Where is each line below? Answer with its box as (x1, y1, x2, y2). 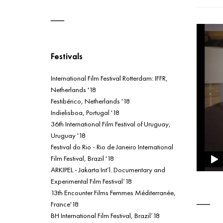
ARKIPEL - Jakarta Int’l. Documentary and (51, 164, 165, 174)
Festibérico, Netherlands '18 (51, 96, 130, 106)
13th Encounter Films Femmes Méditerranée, (51, 187, 176, 197)
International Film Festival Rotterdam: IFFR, (51, 73, 168, 83)
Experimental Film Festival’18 (51, 176, 132, 186)
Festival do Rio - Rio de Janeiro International (51, 141, 173, 151)
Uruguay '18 (51, 130, 86, 140)
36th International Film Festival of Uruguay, (51, 118, 171, 128)
